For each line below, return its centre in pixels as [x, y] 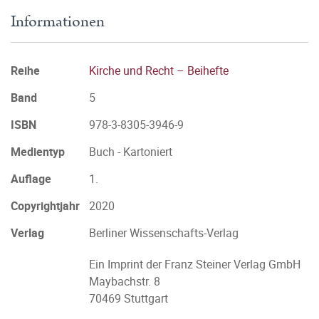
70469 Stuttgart [129, 298]
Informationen [58, 22]
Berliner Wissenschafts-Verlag [164, 233]
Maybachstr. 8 [125, 281]
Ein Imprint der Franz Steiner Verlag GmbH [195, 264]
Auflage [31, 179]
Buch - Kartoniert [131, 152]
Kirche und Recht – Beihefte [159, 70]
